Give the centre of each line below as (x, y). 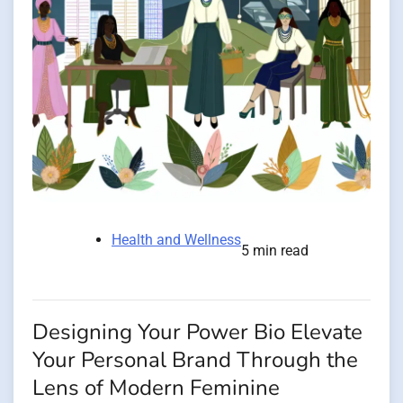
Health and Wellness (176, 239)
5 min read (275, 250)
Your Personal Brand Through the (195, 360)
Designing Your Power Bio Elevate (197, 332)
